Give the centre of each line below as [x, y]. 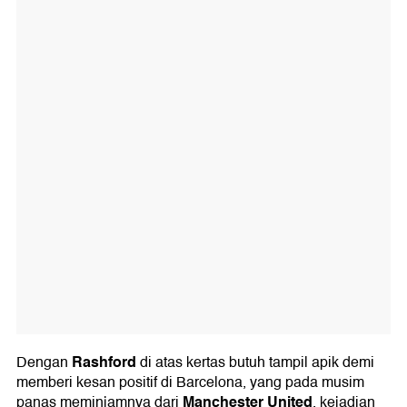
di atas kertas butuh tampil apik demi [255, 363]
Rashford [104, 362]
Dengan [44, 363]
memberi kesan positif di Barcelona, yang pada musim [190, 383]
